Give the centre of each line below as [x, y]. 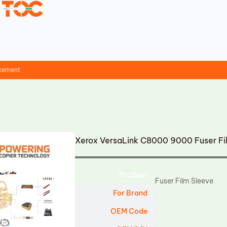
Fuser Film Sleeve [184, 181]
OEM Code [129, 211]
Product [134, 175]
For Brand [130, 193]
